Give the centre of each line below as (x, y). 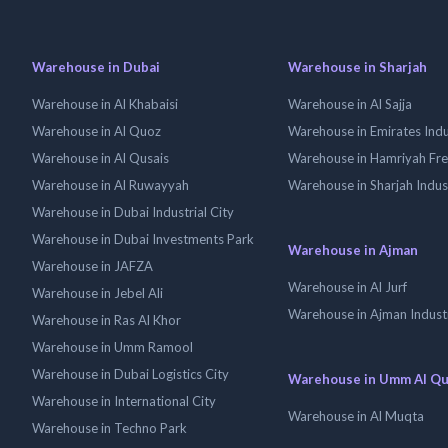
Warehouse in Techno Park (109, 428)
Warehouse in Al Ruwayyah (110, 185)
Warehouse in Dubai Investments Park (143, 239)
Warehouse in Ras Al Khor (106, 320)
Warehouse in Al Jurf (347, 287)
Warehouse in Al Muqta (356, 416)
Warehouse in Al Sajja (350, 104)
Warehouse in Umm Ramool (112, 347)
